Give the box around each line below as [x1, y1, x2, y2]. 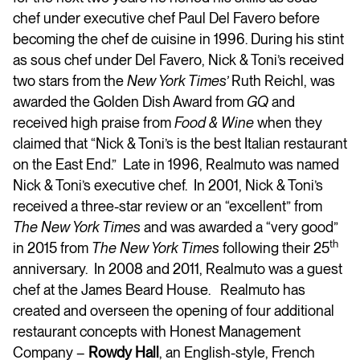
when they [254, 114, 322, 131]
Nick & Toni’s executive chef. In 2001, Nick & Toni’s [13, 177, 323, 194]
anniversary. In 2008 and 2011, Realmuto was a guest [13, 260, 342, 277]
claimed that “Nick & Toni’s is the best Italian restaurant [13, 135, 347, 152]
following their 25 [219, 239, 329, 256]
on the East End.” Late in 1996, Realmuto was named [13, 156, 339, 173]
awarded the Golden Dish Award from [13, 93, 247, 110]
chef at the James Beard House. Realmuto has [13, 281, 305, 298]
